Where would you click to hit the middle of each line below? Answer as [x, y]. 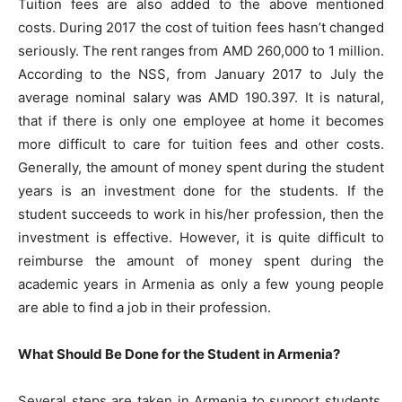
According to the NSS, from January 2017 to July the [201, 74]
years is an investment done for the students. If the [201, 191]
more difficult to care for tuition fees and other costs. [201, 144]
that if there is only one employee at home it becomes [201, 121]
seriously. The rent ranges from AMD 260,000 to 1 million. [201, 51]
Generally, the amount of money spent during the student [201, 167]
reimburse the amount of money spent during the [201, 261]
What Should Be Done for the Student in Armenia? [179, 354]
